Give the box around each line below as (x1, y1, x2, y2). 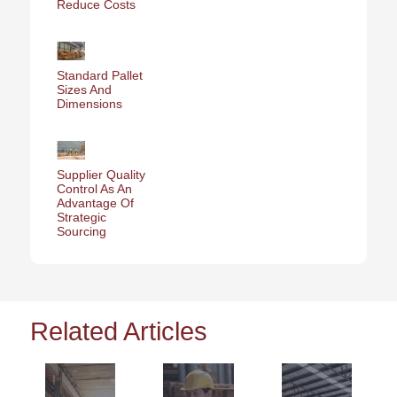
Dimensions (56, 96, 122, 111)
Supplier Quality (56, 167, 145, 182)
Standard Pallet (56, 67, 143, 82)
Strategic (56, 209, 106, 224)
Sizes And (56, 82, 112, 97)
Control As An (56, 181, 132, 196)
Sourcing (56, 223, 106, 238)
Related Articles (29, 317, 207, 346)
